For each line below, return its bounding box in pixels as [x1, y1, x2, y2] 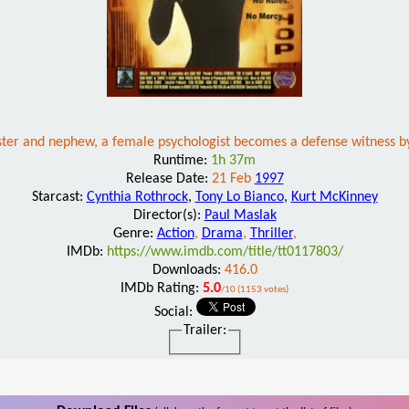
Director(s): [132, 207, 204, 223]
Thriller [249, 225, 293, 241]
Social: [153, 304, 196, 320]
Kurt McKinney [290, 189, 378, 204]
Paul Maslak [204, 207, 277, 223]
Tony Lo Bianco [194, 189, 284, 204]
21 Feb [211, 171, 255, 186]
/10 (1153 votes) [221, 284, 288, 295]
